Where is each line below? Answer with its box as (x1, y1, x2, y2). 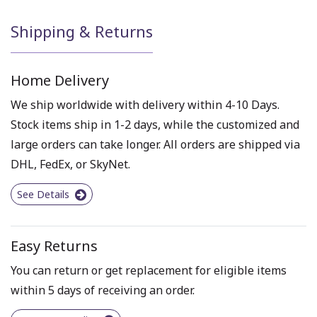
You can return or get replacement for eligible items (11, 262, 287, 278)
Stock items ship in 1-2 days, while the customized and (11, 116, 299, 132)
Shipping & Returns (11, 21, 153, 42)
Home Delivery (11, 70, 109, 90)
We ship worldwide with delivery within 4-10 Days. (11, 96, 279, 113)
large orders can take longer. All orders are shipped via (11, 136, 300, 152)
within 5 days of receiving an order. (11, 282, 195, 298)
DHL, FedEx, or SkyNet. (11, 156, 130, 172)
